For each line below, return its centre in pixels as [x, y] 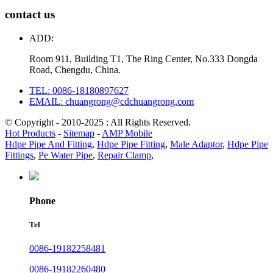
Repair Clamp [124, 155]
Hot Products [30, 133]
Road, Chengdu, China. [75, 69]
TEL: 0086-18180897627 [79, 90]
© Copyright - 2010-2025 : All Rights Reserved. [98, 122]
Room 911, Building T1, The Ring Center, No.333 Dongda [144, 58]
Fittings [19, 155]
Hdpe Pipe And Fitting [48, 144]
